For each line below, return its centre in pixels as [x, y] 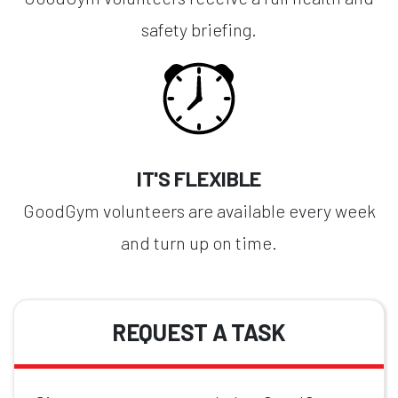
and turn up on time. [199, 242]
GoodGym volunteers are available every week [199, 210]
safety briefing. [199, 29]
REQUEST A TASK [199, 331]
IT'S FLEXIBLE [199, 178]
